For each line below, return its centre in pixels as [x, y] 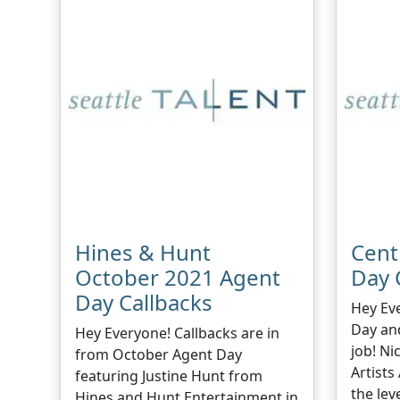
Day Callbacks [144, 302]
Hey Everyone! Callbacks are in [178, 333]
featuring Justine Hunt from [169, 375]
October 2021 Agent [178, 277]
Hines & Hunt [143, 252]
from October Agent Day [159, 354]
